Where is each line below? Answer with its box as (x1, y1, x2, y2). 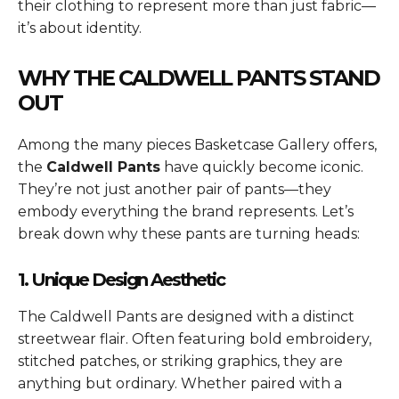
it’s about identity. (18, 19, 142, 37)
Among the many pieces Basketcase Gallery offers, (18, 135, 377, 153)
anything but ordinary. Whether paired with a (18, 374, 342, 392)
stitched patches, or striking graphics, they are (18, 352, 343, 370)
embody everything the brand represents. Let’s (18, 202, 354, 220)
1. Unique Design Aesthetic (18, 268, 224, 290)
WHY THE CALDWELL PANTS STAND (18, 64, 379, 91)
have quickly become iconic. (160, 158, 363, 175)
